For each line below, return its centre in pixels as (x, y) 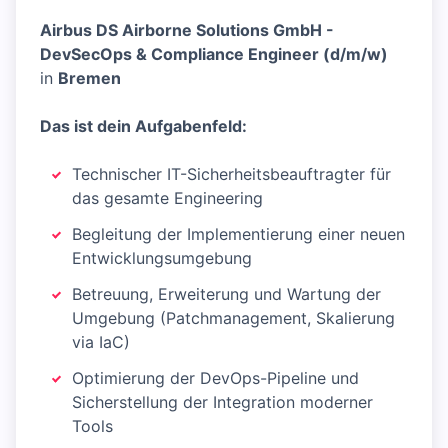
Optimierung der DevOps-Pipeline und (215, 378)
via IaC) (101, 342)
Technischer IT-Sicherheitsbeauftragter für (231, 174)
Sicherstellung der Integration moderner (222, 402)
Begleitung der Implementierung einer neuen (238, 234)
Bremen (89, 78)
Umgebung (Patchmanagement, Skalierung (233, 318)
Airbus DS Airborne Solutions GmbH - (187, 30)
